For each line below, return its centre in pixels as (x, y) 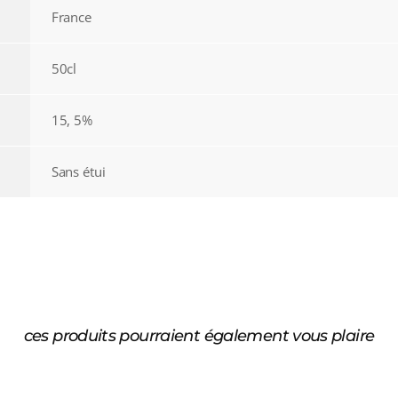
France (71, 16)
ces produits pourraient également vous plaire (199, 335)
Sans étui (78, 171)
